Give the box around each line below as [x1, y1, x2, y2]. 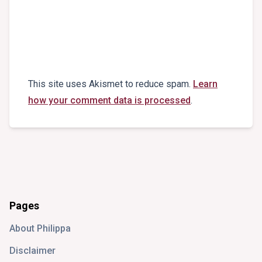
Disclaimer [9, 245, 56, 257]
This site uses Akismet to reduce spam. [28, 78, 193, 90]
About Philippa [9, 223, 71, 235]
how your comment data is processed [28, 95, 191, 106]
